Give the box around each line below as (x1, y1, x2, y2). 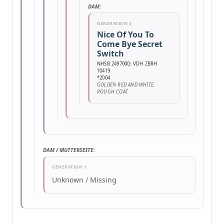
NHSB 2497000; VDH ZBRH (97, 60, 157, 67)
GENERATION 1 (52, 164, 86, 170)
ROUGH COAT (97, 88, 128, 95)
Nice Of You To (97, 29, 154, 40)
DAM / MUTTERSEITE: (43, 146, 95, 153)
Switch (97, 48, 124, 59)
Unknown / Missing (52, 175, 116, 184)
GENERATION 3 (97, 20, 131, 26)
